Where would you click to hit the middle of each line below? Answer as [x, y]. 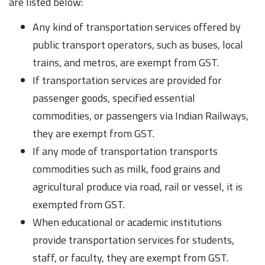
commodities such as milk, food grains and [126, 169]
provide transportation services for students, [133, 240]
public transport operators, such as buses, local [138, 44]
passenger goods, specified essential [114, 98]
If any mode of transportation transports [125, 151]
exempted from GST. [79, 204]
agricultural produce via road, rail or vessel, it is [138, 186]
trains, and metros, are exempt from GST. [126, 62]
